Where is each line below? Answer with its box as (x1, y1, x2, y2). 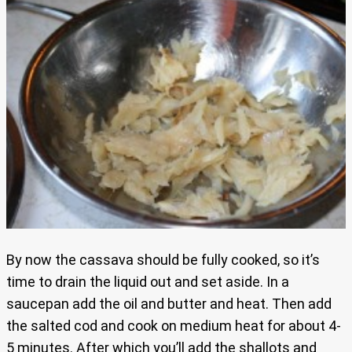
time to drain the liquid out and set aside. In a (6, 273, 289, 290)
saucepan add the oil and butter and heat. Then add (6, 295, 332, 312)
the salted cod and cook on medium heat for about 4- (6, 317, 341, 334)
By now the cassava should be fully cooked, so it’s (6, 251, 320, 268)
